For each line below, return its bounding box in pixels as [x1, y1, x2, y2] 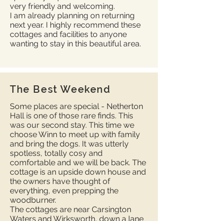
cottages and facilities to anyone [10, 30, 127, 39]
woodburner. [10, 195, 56, 205]
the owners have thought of [10, 177, 110, 186]
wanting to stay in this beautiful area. [10, 39, 141, 48]
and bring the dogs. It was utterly [10, 139, 129, 148]
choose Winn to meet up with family [10, 130, 140, 139]
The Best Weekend [10, 83, 111, 95]
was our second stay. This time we [10, 120, 134, 130]
